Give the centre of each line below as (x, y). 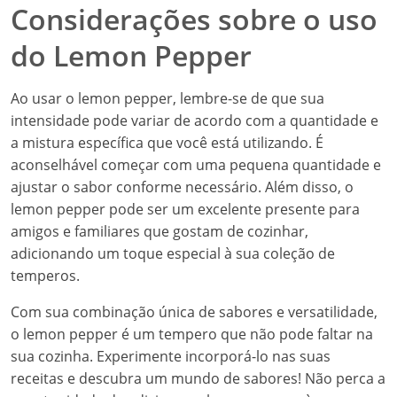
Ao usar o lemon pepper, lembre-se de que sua (167, 98)
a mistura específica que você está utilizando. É (167, 143)
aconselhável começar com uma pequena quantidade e (196, 165)
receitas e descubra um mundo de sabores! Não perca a (198, 378)
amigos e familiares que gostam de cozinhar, (160, 231)
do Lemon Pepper (131, 55)
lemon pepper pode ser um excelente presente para (185, 209)
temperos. (45, 276)
